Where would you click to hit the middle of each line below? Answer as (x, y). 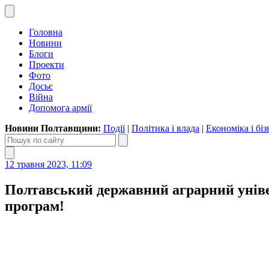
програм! (35, 206)
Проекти (47, 65)
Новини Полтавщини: (54, 128)
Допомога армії (60, 108)
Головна (46, 32)
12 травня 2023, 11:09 (48, 164)
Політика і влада (165, 128)
